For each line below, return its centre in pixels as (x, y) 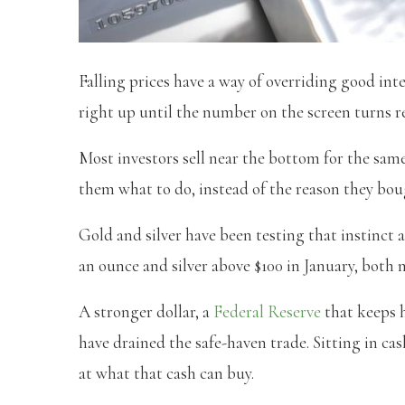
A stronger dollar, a (146, 311)
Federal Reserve (267, 311)
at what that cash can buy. (166, 372)
